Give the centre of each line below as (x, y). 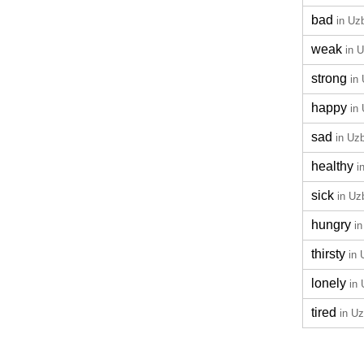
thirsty (328, 254)
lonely (329, 283)
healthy (332, 166)
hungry (331, 225)
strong (329, 78)
